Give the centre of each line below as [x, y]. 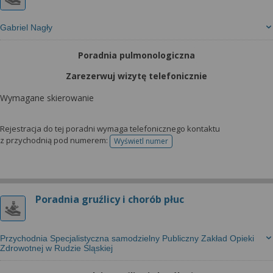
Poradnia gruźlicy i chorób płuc [110, 199]
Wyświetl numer [141, 141]
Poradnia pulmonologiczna [136, 55]
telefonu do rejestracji [178, 145]
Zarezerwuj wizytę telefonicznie [136, 76]
